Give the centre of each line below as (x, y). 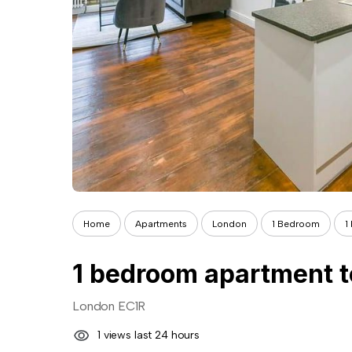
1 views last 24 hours (149, 335)
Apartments (161, 224)
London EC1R (109, 306)
